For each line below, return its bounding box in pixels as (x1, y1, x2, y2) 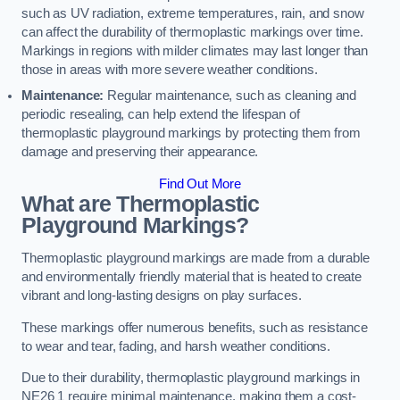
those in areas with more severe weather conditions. (21, 62, 318, 78)
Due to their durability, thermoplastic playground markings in (21, 371, 361, 386)
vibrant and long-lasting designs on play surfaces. (21, 288, 302, 304)
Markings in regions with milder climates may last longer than (21, 44, 369, 59)
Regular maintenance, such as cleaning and (104, 88, 357, 104)
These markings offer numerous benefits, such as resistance (21, 320, 368, 335)
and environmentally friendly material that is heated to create (21, 270, 362, 285)
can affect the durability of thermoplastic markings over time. (21, 25, 363, 40)
